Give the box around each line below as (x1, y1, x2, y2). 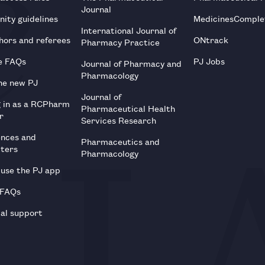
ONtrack (193, 33, 228, 46)
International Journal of (81, 23, 177, 36)
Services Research (81, 113, 157, 126)
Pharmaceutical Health (81, 101, 176, 114)
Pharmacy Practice (81, 35, 160, 48)
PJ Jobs (193, 54, 225, 67)
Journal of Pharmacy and (81, 56, 182, 69)
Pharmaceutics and (81, 134, 160, 147)
